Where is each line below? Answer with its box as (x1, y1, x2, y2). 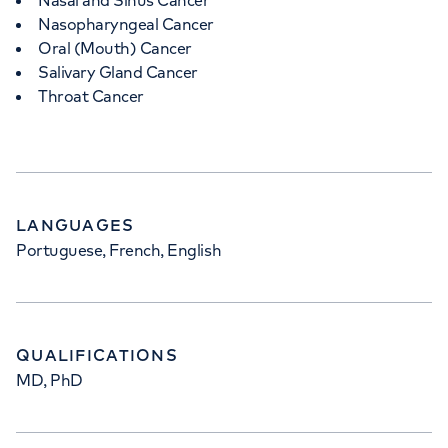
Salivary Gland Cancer (38, 62, 198, 82)
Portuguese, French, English (16, 240, 222, 260)
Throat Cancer (38, 86, 144, 106)
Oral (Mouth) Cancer (38, 38, 192, 58)
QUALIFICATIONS (16, 345, 178, 365)
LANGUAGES (16, 215, 135, 235)
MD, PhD (16, 370, 83, 390)
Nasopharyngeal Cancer (38, 14, 214, 34)
